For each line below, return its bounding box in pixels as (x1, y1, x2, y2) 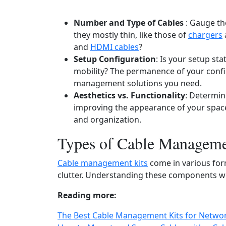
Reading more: (58, 190, 117, 201)
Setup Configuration (74, 53, 156, 65)
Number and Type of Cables (74, 17, 184, 28)
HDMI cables (90, 41, 139, 52)
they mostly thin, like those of (74, 29, 188, 40)
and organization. (74, 114, 141, 125)
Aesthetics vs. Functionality (74, 90, 185, 101)
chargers (188, 29, 222, 40)
